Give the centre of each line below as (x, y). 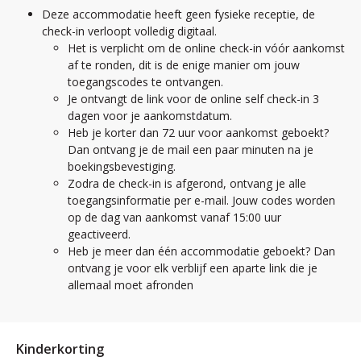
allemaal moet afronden (131, 284)
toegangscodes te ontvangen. (145, 81)
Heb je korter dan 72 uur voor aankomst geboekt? (198, 132)
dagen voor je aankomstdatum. (150, 115)
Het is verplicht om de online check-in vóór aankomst (206, 48)
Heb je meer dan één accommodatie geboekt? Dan (201, 251)
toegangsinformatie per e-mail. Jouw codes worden (201, 200)
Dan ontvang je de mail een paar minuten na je (191, 149)
